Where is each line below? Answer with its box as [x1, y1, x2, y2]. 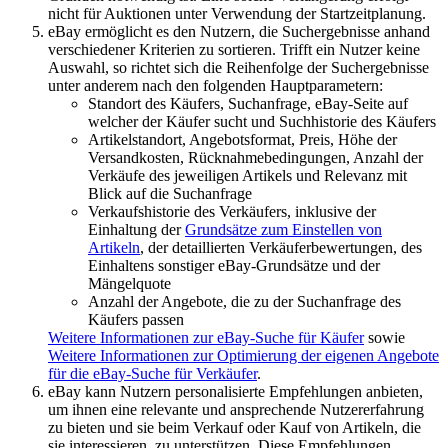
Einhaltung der [88, 221, 185, 239]
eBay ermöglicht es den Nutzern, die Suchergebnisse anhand [48, 23, 430, 41]
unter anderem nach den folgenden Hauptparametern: [48, 77, 383, 95]
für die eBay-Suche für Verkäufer [48, 365, 257, 383]
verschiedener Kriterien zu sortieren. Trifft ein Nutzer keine [48, 41, 420, 59]
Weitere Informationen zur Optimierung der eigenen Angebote [48, 347, 439, 365]
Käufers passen [88, 311, 184, 329]
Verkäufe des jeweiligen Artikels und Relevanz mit [88, 167, 407, 185]
